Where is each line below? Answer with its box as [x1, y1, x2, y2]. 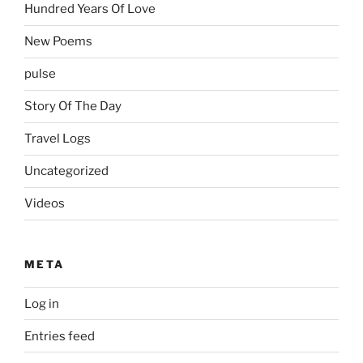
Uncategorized [24, 164, 109, 179]
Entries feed [24, 328, 95, 344]
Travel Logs [24, 131, 91, 147]
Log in [24, 296, 59, 311]
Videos [24, 196, 65, 211]
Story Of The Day [24, 99, 122, 114]
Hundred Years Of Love [24, 2, 156, 17]
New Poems [24, 34, 92, 49]
